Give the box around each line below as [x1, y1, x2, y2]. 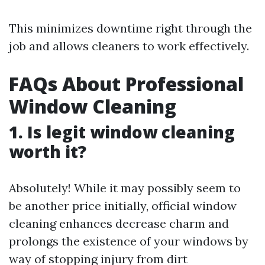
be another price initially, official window [9, 198, 237, 213]
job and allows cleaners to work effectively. [9, 38, 249, 53]
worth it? [9, 140, 86, 163]
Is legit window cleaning [27, 121, 235, 143]
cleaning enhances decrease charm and [9, 216, 229, 231]
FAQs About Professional [9, 71, 244, 96]
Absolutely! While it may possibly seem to [9, 180, 241, 195]
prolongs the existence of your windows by [9, 234, 248, 248]
